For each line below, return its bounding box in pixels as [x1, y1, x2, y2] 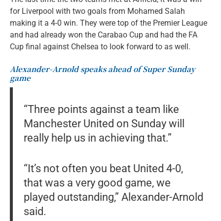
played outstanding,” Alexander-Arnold [23, 190, 203, 204]
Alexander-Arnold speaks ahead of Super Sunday [10, 63, 195, 74]
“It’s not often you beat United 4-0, [23, 162, 183, 175]
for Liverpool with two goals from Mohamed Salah [10, 6, 185, 16]
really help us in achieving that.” [23, 131, 172, 144]
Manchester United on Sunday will [23, 116, 184, 130]
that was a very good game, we [23, 176, 171, 189]
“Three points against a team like [23, 102, 179, 115]
